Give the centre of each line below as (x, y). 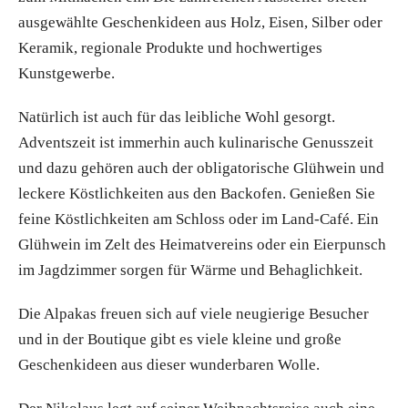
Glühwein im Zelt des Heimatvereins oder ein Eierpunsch (202, 245)
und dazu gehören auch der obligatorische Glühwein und (201, 168)
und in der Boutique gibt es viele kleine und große (180, 340)
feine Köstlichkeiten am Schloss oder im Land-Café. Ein (199, 219)
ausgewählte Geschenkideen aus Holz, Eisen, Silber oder (200, 23)
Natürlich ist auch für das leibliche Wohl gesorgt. (177, 117)
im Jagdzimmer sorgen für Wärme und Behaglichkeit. (190, 270)
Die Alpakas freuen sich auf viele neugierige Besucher (194, 314)
